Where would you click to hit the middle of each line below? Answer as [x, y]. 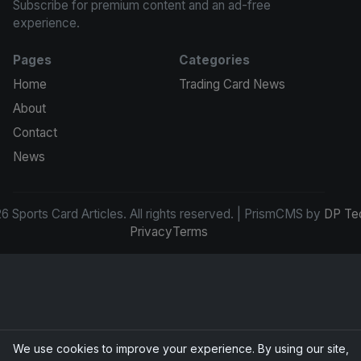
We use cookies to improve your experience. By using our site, [181, 349]
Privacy [151, 232]
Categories [214, 60]
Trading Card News [232, 85]
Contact [35, 133]
